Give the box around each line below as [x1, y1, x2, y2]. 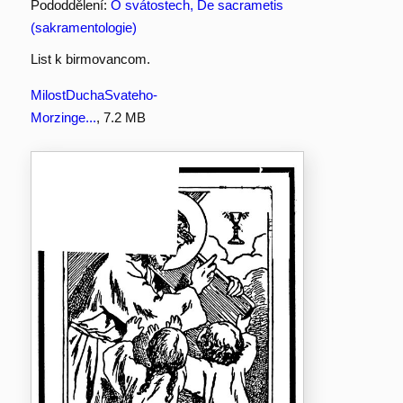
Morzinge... [30, 110, 96, 126]
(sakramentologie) [30, 20, 137, 36]
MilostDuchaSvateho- [30, 87, 157, 103]
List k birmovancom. [30, 51, 150, 67]
